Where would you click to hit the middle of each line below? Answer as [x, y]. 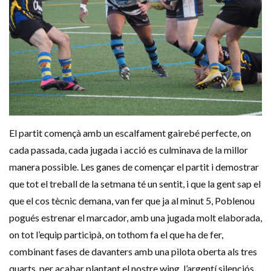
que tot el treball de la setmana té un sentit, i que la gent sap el [135, 183]
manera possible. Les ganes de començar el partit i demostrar [134, 166]
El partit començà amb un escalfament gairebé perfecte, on [130, 132]
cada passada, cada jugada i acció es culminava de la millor [129, 149]
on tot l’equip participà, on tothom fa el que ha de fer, [116, 234]
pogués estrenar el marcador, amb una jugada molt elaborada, [135, 217]
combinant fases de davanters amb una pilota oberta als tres [133, 251]
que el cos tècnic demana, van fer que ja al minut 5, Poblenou [132, 200]
